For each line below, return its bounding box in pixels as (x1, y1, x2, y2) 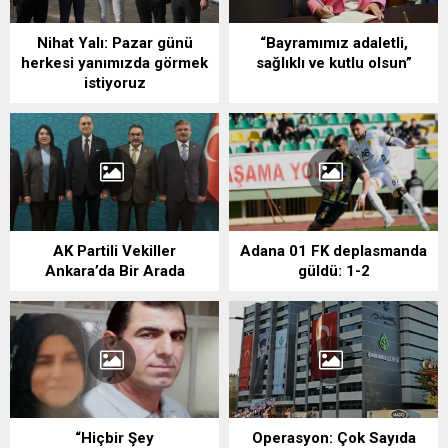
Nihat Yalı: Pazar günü (36, 34, 193, 53)
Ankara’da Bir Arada (44, 261, 185, 280)
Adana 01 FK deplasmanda (240, 241, 427, 260)
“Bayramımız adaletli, (259, 34, 408, 53)
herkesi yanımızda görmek (21, 54, 208, 73)
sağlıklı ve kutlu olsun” (255, 54, 412, 73)
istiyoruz (83, 74, 146, 93)
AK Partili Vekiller (53, 241, 176, 260)
